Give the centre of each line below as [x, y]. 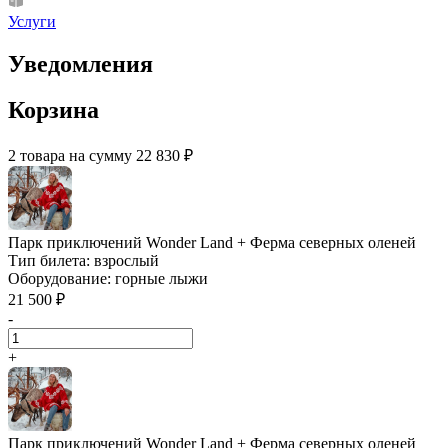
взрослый [126, 261]
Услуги [32, 21]
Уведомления [80, 63]
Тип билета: [51, 261]
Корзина [53, 110]
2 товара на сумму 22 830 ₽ [100, 156]
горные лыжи [161, 279]
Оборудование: [61, 279]
